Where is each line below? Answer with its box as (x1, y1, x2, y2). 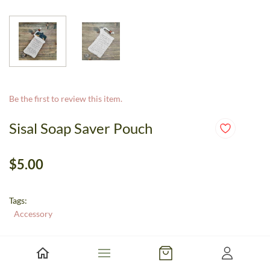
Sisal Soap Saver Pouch (9, 119, 152, 137)
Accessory (14, 209, 52, 219)
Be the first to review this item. (9, 93, 122, 104)
